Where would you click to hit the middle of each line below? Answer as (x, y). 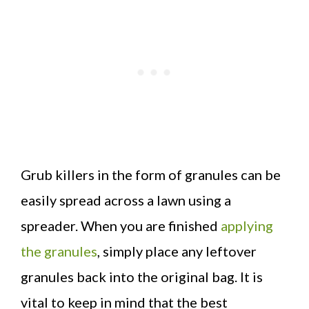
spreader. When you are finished (121, 225)
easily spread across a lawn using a (126, 200)
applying (247, 225)
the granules (59, 251)
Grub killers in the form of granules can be (151, 174)
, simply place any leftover (177, 251)
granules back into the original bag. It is (142, 276)
